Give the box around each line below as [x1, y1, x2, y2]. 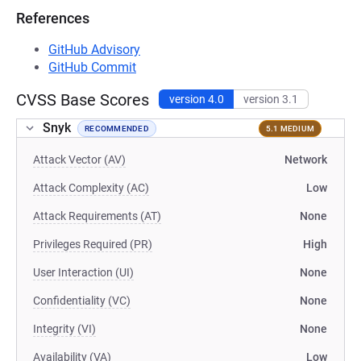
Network [284, 153, 327, 166]
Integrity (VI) [33, 322, 96, 335]
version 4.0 [169, 93, 224, 106]
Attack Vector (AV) [33, 153, 126, 166]
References [16, 10, 89, 27]
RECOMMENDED [85, 123, 149, 133]
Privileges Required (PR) [33, 238, 152, 251]
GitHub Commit [48, 60, 136, 75]
